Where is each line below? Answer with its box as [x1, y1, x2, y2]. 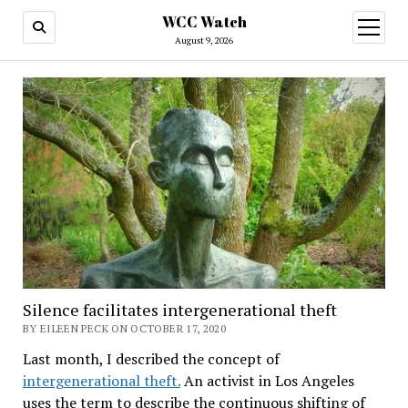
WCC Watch [161, 12, 247, 32]
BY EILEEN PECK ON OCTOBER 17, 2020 [22, 321, 227, 335]
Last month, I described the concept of [22, 348, 280, 369]
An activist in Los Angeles [179, 370, 354, 391]
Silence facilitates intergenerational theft [22, 298, 337, 321]
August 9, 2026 [175, 35, 233, 46]
